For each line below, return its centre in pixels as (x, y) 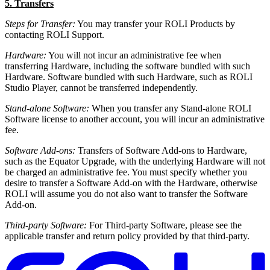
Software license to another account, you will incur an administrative (135, 119)
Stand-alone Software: (47, 108)
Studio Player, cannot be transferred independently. (101, 88)
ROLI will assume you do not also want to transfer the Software (126, 194)
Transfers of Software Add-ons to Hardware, (161, 151)
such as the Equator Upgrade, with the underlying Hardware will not (135, 162)
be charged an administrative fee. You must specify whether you (126, 172)
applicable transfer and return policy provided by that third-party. (127, 236)
